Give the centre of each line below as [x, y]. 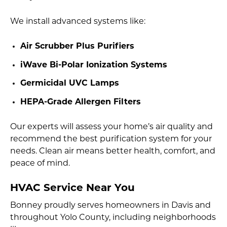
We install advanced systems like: [78, 22]
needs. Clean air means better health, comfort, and [113, 151]
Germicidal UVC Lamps [70, 84]
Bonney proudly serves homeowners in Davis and [110, 205]
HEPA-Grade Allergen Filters [81, 102]
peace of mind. [40, 163]
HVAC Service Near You [72, 188]
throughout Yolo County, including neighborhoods [113, 218]
